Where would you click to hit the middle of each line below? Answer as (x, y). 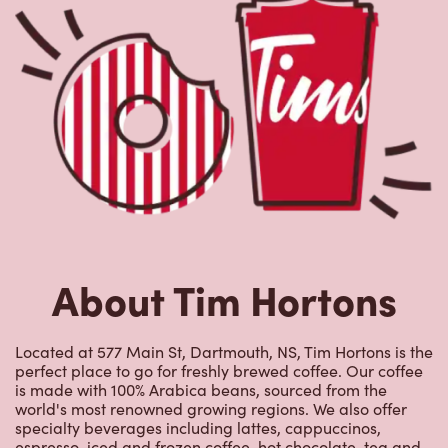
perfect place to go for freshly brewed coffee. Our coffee (219, 371)
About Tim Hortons (224, 299)
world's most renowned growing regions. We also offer (211, 409)
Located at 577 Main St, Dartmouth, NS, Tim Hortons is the (224, 352)
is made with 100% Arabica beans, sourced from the (201, 390)
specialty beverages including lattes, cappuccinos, (198, 428)
